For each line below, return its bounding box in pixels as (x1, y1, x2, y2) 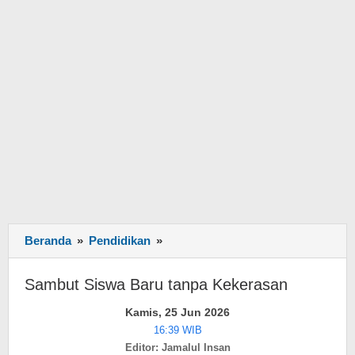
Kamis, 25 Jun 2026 (125, 306, 230, 319)
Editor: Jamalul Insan (124, 342, 231, 353)
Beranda (25, 234, 71, 247)
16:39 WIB (153, 324, 202, 336)
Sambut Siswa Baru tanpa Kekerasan (25, 276, 288, 293)
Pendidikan (89, 234, 151, 247)
